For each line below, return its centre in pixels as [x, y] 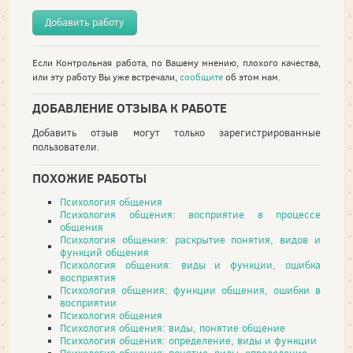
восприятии [88, 303]
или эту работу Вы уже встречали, [106, 77]
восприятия [88, 278]
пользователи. [66, 147]
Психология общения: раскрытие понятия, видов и [190, 240]
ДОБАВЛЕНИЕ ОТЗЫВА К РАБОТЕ [130, 108]
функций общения [104, 253]
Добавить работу [85, 22]
